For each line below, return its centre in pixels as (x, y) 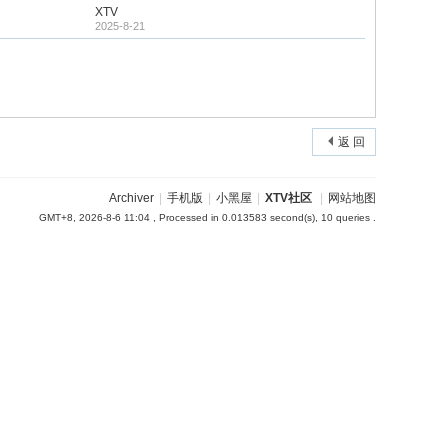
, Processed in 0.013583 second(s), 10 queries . (263, 217)
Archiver (131, 198)
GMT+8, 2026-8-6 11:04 (94, 217)
